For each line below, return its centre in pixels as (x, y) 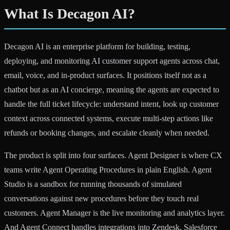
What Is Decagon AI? (70, 13)
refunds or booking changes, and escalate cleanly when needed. (107, 132)
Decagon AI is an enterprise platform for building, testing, (97, 46)
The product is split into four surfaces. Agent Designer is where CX (113, 155)
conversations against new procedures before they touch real (101, 198)
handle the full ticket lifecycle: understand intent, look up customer (111, 104)
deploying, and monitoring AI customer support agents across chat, (112, 61)
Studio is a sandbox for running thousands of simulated (93, 184)
